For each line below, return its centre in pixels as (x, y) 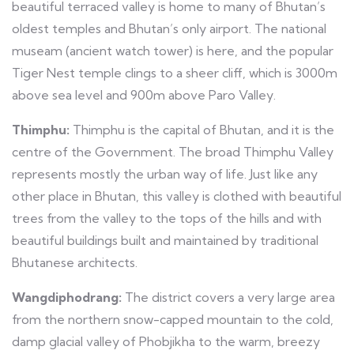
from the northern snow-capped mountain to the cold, (173, 319)
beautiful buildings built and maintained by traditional (165, 240)
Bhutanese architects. (75, 262)
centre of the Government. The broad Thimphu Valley (173, 151)
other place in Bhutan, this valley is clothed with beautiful (177, 196)
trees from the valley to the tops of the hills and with (167, 218)
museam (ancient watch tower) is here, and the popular (173, 50)
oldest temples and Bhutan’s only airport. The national (169, 28)
